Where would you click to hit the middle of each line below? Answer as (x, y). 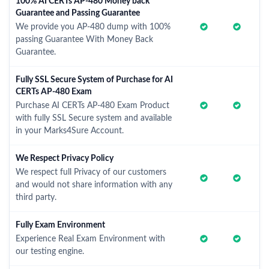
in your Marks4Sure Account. (70, 131)
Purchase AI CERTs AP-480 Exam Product (92, 106)
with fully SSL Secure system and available (94, 118)
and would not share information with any (94, 185)
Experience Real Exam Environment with (90, 239)
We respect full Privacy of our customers (91, 172)
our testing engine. (50, 252)
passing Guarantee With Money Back (84, 40)
